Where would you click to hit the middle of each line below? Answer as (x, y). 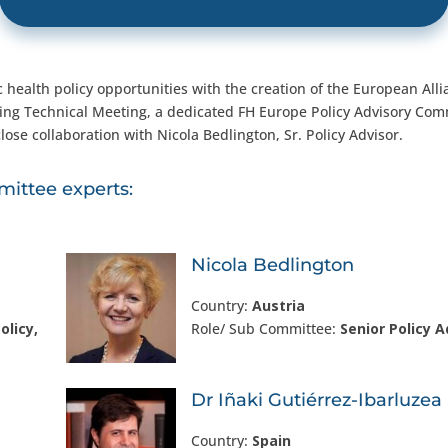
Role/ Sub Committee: (266, 328)
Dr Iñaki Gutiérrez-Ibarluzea (317, 400)
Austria (279, 305)
